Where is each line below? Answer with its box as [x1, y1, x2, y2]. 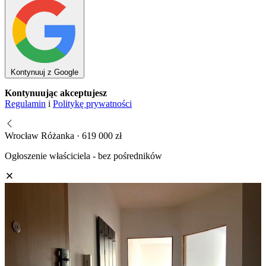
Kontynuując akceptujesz [5, 87, 107, 98]
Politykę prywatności [53, 98, 132, 109]
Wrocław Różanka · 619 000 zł [5, 130, 122, 141]
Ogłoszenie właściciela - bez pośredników [5, 150, 162, 161]
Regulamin [5, 98, 46, 109]
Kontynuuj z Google [11, 67, 78, 77]
